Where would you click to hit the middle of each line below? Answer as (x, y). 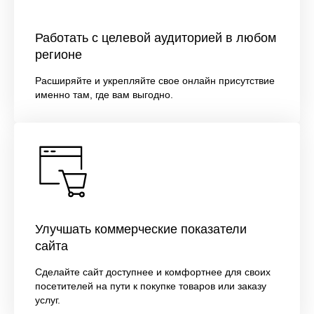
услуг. (48, 300)
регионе (59, 55)
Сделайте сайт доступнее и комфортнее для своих (153, 272)
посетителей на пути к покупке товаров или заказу (151, 286)
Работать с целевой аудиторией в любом (156, 38)
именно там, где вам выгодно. (104, 95)
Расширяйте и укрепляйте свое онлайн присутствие (155, 81)
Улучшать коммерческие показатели (141, 230)
